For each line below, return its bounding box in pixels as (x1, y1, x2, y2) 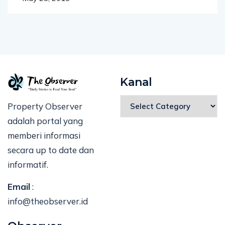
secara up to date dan (8, 144, 94, 155)
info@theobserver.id (8, 195, 88, 206)
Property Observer (8, 100, 82, 111)
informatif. (8, 159, 48, 170)
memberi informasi (8, 130, 80, 141)
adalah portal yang (8, 115, 83, 126)
